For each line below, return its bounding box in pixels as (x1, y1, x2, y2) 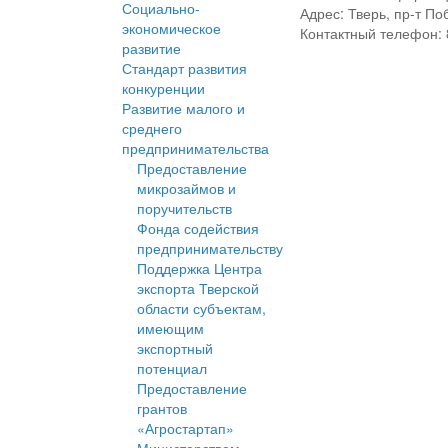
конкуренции (122, 78, 205, 99)
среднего (122, 118, 182, 139)
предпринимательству (137, 238, 283, 259)
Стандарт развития (122, 58, 247, 79)
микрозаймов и (137, 178, 236, 199)
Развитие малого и (122, 98, 245, 119)
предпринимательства (122, 138, 269, 159)
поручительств (137, 198, 232, 219)
